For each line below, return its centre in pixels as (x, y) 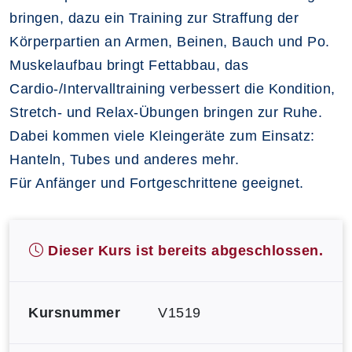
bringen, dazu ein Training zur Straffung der (154, 18)
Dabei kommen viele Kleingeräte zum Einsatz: (162, 136)
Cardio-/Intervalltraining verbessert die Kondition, (172, 88)
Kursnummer (74, 312)
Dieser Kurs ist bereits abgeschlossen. (183, 250)
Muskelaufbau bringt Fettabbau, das (129, 65)
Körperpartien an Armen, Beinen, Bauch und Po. (170, 41)
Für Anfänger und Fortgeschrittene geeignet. (157, 183)
